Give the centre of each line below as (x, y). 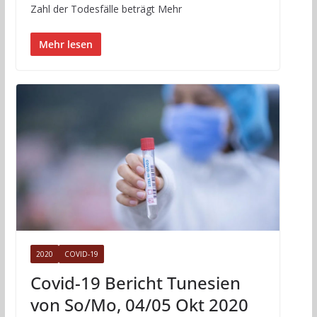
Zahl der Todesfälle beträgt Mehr (106, 8)
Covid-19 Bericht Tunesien (135, 283)
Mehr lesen (65, 44)
